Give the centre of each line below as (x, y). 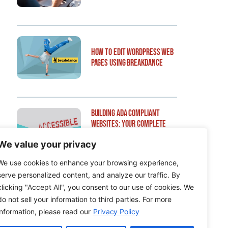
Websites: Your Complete (129, 124)
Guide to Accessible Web (127, 134)
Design (101, 145)
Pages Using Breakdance (127, 63)
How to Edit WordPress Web (132, 52)
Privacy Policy (116, 211)
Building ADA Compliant (125, 113)
